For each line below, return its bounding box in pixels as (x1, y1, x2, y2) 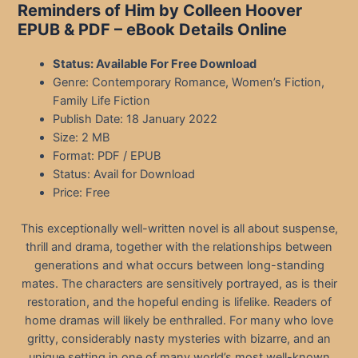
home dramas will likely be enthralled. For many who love (25, 313, 333, 328)
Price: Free (53, 185, 110, 201)
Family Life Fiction (53, 93, 151, 109)
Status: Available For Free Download (53, 57, 257, 72)
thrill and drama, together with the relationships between (26, 240, 332, 255)
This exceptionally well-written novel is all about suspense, (20, 221, 338, 237)
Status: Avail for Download (53, 167, 196, 182)
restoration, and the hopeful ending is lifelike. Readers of (26, 295, 332, 310)
